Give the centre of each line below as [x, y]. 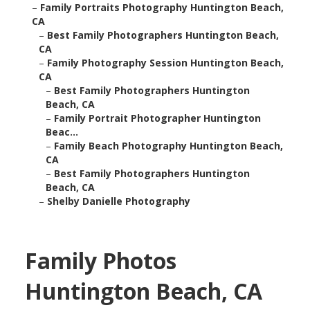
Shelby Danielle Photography [118, 201]
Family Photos [100, 261]
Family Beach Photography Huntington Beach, [168, 146]
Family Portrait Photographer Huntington [157, 118]
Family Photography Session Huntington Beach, [165, 63]
